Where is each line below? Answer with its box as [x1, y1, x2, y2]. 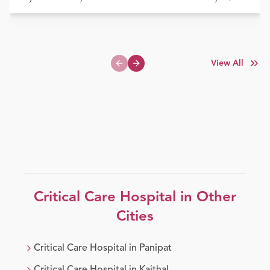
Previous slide [118, 64, 171, 73]
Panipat [139, 243, 172, 254]
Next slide [135, 64, 174, 73]
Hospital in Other [116, 190, 236, 206]
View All [211, 59, 243, 68]
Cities [116, 210, 154, 225]
